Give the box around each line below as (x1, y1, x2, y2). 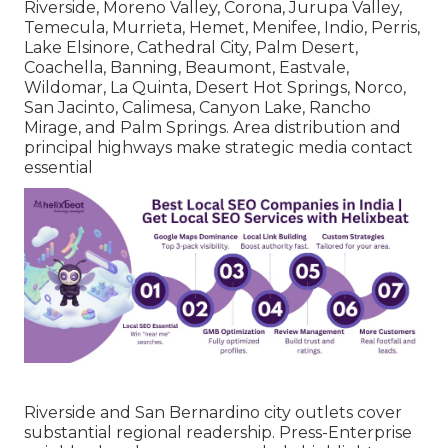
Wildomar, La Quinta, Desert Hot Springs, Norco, (24, 77, 406, 97)
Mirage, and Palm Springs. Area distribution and (24, 117, 401, 137)
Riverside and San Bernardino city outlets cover (24, 402, 402, 422)
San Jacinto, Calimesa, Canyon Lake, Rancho (24, 97, 371, 117)
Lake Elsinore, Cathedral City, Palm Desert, (24, 37, 358, 57)
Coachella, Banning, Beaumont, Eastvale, (24, 57, 349, 77)
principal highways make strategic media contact (24, 137, 413, 157)
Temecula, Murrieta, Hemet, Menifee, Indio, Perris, (24, 17, 420, 37)
